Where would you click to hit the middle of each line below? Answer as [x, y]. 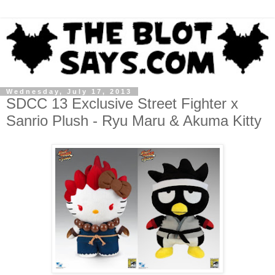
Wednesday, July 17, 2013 [69, 91]
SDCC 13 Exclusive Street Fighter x [122, 103]
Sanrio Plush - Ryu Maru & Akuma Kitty [134, 120]
